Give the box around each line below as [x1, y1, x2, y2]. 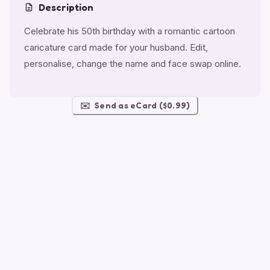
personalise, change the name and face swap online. [24, 57, 241, 69]
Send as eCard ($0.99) [95, 99, 190, 110]
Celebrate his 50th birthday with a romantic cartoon [24, 25, 235, 37]
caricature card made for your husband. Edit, [24, 41, 208, 53]
